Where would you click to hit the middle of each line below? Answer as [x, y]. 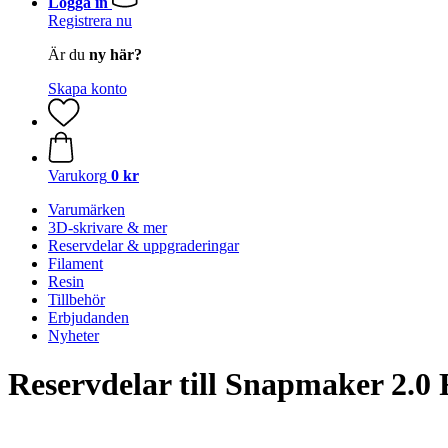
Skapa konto [87, 88]
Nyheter [73, 335]
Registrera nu [90, 20]
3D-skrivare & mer [107, 227]
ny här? [115, 54]
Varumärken [86, 209]
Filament [75, 263]
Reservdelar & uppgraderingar [143, 245]
